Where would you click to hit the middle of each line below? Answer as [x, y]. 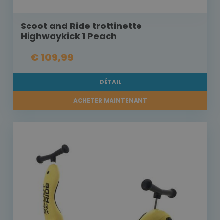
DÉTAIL [110, 82]
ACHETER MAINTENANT [110, 101]
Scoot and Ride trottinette [81, 26]
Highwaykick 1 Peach [69, 36]
